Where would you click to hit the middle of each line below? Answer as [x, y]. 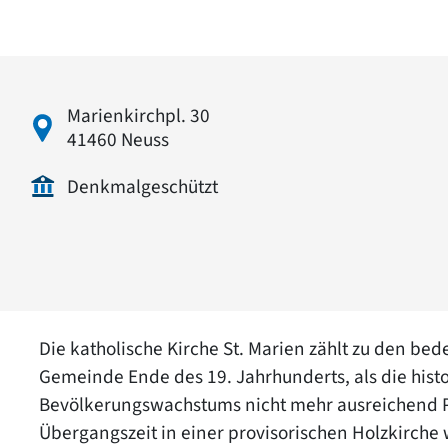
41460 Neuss [118, 139]
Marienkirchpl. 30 [138, 115]
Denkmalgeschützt [142, 186]
